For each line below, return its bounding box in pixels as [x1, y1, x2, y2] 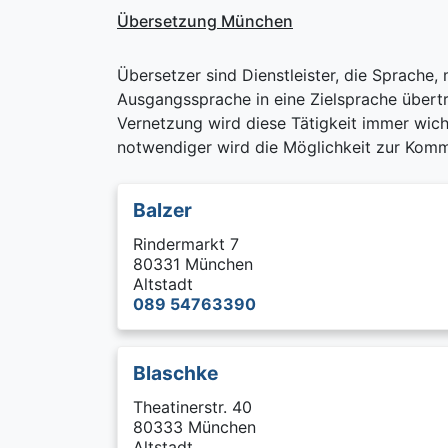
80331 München [133, 254, 253, 274]
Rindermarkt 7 [133, 234, 239, 254]
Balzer [133, 198, 192, 222]
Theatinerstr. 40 [133, 397, 252, 417]
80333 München [133, 417, 256, 437]
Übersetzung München [117, 11, 293, 31]
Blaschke [133, 361, 218, 385]
